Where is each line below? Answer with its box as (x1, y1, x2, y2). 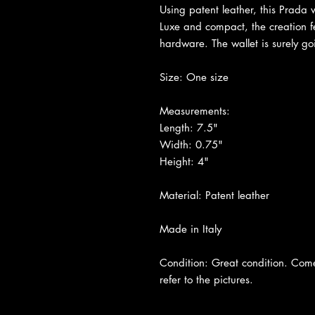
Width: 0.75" (160, 137, 223, 151)
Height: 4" (160, 154, 209, 168)
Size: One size (160, 70, 229, 84)
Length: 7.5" (160, 120, 218, 134)
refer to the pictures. (160, 272, 253, 286)
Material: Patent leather (160, 188, 269, 202)
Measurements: (160, 103, 230, 117)
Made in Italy (160, 221, 221, 236)
